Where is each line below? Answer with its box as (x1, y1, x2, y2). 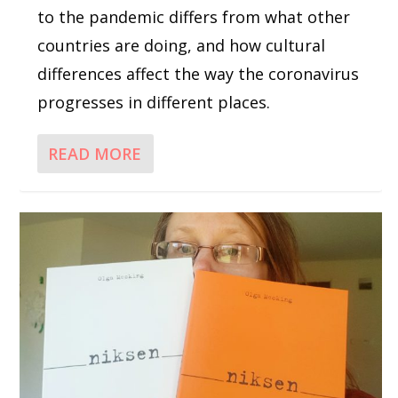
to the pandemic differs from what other (37, 6, 351, 28)
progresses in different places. (37, 92, 271, 114)
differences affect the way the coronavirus (37, 63, 360, 85)
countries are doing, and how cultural (37, 35, 326, 57)
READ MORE (48, 143, 142, 165)
